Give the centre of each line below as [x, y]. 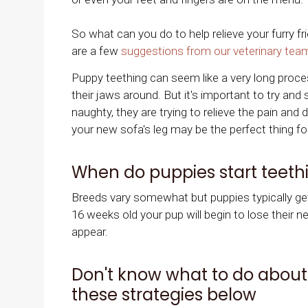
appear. [90, 231]
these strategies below [164, 294]
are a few [96, 51]
